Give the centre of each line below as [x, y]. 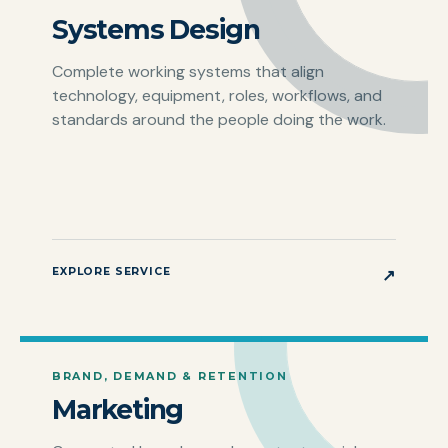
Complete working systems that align [188, 72]
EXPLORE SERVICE [111, 271]
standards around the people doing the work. [219, 120]
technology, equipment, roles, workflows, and [217, 96]
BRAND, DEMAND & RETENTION [170, 375]
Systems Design [156, 30]
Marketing [118, 410]
